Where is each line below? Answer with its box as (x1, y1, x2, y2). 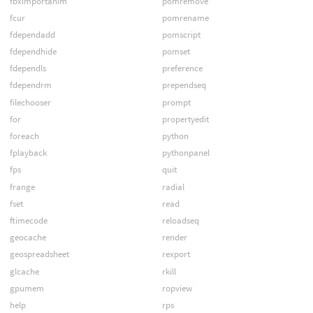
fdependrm (9, 79, 52, 92)
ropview (161, 282, 192, 294)
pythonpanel (161, 147, 210, 159)
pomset (161, 45, 190, 58)
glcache (9, 265, 39, 277)
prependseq (161, 79, 206, 92)
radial (161, 180, 184, 193)
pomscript (161, 28, 201, 41)
